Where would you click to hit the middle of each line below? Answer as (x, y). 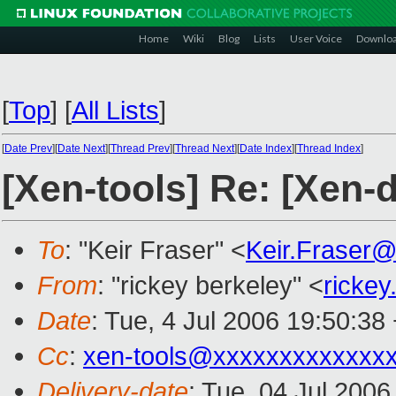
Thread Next (205, 148)
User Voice (316, 38)
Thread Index (329, 148)
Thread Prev (140, 148)
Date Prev (28, 148)
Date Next (81, 148)
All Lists (115, 110)
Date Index (266, 148)
